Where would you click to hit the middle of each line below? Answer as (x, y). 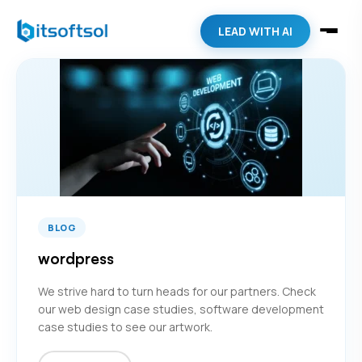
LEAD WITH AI (255, 31)
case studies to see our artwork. (125, 327)
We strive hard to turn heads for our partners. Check (177, 291)
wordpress (76, 258)
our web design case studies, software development (181, 309)
